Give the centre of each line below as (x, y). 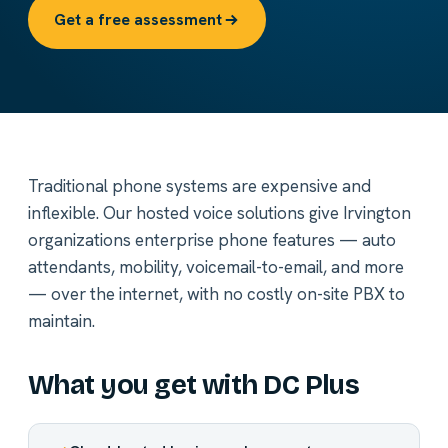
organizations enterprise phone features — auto (212, 240)
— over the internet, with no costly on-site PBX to (216, 294)
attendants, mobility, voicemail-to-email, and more (216, 267)
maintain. (61, 321)
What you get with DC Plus (194, 385)
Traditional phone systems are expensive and (199, 186)
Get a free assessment (138, 20)
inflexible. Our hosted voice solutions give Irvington (219, 213)
